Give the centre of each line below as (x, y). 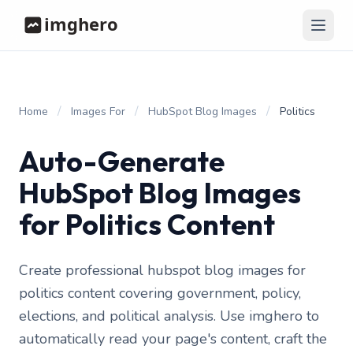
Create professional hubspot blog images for (162, 270)
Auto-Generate (122, 161)
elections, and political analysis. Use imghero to (169, 316)
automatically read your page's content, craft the (173, 339)
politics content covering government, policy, (160, 293)
